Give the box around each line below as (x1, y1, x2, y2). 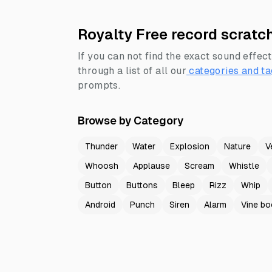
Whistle (229, 161, 259, 171)
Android (85, 200, 115, 209)
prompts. (78, 80, 121, 91)
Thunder (85, 141, 118, 151)
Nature (224, 141, 251, 151)
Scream (185, 161, 214, 171)
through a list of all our (78, 65, 186, 76)
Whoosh (85, 161, 118, 171)
